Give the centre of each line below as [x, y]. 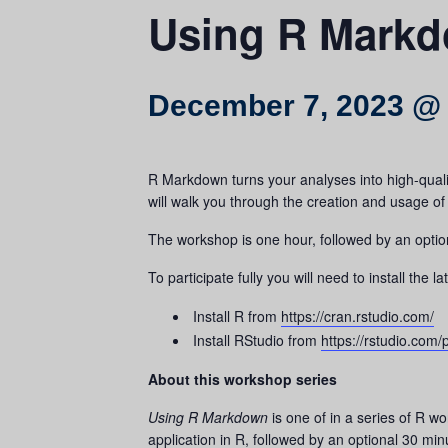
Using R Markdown [208, 417]
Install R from [237, 316]
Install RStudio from [257, 340]
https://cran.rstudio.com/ [357, 316]
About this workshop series [242, 379]
